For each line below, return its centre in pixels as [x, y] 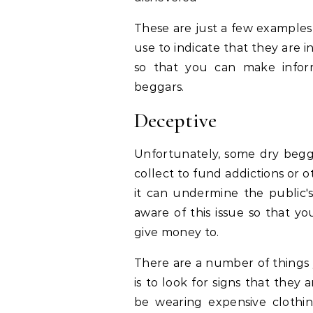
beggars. [159, 87]
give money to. [177, 232]
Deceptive [175, 121]
